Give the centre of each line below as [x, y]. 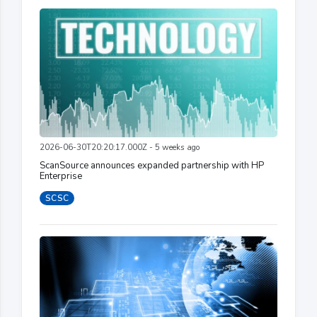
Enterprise [61, 177]
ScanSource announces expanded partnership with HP [152, 166]
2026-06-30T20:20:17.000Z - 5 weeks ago [120, 148]
